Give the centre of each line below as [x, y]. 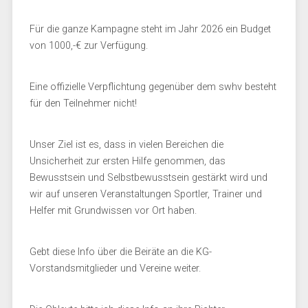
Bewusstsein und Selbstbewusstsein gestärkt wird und [148, 178]
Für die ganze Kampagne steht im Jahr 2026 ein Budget [150, 29]
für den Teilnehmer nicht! [83, 103]
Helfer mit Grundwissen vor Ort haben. [113, 211]
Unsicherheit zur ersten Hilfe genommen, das [127, 161]
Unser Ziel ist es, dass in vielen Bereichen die [126, 145]
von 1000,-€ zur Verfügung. [88, 46]
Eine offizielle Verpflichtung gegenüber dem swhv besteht [153, 87]
